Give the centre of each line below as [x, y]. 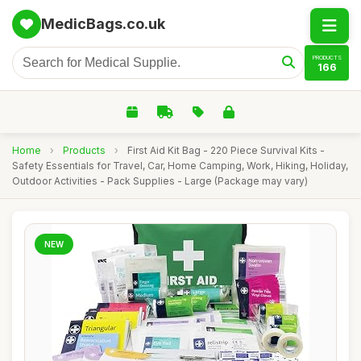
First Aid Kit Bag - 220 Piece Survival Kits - [226, 150]
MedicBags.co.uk [103, 24]
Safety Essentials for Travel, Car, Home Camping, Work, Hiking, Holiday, [180, 166]
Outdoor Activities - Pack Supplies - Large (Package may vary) [160, 181]
